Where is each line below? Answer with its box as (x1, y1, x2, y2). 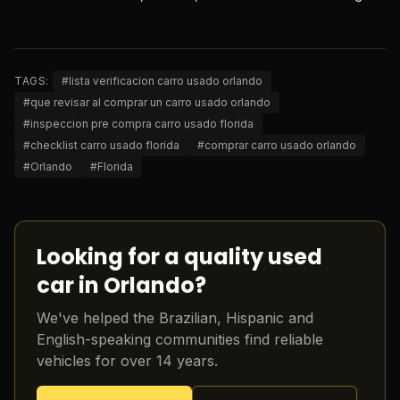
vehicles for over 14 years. (37, 352, 218, 370)
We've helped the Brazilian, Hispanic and (37, 309, 313, 327)
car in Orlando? (37, 271, 206, 300)
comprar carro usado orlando (204, 138, 356, 152)
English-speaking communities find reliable (37, 330, 323, 348)
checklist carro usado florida (30, 138, 179, 152)
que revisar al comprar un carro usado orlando (30, 96, 271, 109)
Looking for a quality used (37, 242, 322, 271)
